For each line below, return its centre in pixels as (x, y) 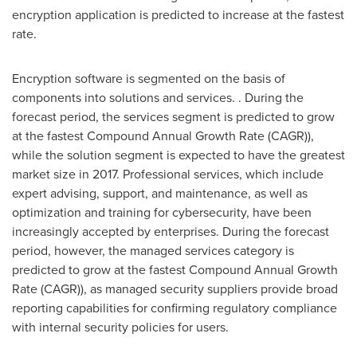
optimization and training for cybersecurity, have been (162, 212)
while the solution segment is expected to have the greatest (178, 155)
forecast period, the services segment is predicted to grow (173, 116)
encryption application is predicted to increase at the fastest (178, 14)
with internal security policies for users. (120, 327)
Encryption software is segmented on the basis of (149, 78)
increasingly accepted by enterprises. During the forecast (171, 231)
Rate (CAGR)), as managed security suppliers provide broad (175, 288)
